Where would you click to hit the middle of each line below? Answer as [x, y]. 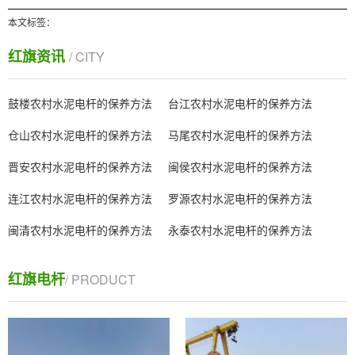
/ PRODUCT [100, 279]
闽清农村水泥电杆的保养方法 [80, 230]
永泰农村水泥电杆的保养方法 [240, 230]
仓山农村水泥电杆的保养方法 [80, 135]
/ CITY [87, 57]
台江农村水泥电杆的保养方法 [240, 103]
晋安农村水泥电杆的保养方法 [80, 166]
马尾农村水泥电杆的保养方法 [240, 135]
